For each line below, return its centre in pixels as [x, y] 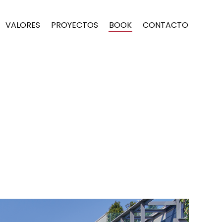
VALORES [23, 25]
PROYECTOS [74, 25]
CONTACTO [165, 25]
